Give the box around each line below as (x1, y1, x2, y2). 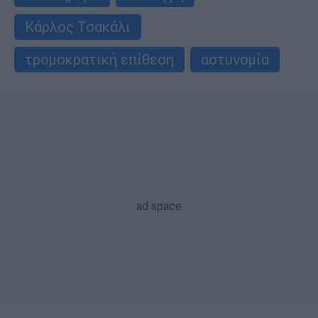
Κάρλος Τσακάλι (25, 17, 131, 35)
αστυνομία (201, 50, 269, 68)
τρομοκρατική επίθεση (25, 50, 174, 68)
